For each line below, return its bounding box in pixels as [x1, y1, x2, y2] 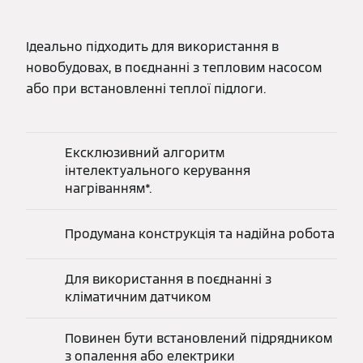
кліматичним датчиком [65, 288, 211, 306]
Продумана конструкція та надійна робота [65, 225, 335, 243]
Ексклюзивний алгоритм [65, 144, 224, 162]
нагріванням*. [65, 180, 152, 198]
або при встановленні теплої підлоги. [26, 80, 266, 98]
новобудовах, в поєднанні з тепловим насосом [26, 59, 322, 77]
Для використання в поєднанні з [65, 271, 271, 288]
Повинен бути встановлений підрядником [65, 330, 332, 348]
